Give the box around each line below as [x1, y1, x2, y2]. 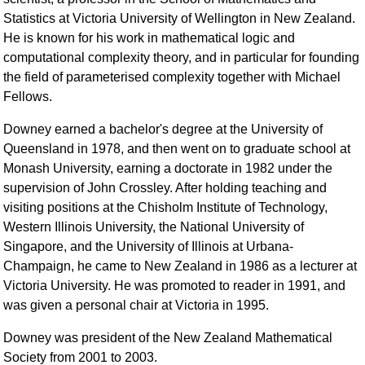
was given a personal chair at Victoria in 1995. [3, 298, 270, 313]
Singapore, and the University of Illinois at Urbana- [3, 240, 294, 254]
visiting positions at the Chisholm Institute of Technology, [3, 200, 328, 215]
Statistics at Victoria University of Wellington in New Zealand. [3, 11, 356, 26]
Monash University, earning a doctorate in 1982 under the [3, 161, 333, 176]
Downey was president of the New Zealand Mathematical [3, 331, 333, 345]
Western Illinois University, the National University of [3, 220, 305, 235]
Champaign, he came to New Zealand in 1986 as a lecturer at [3, 259, 358, 274]
